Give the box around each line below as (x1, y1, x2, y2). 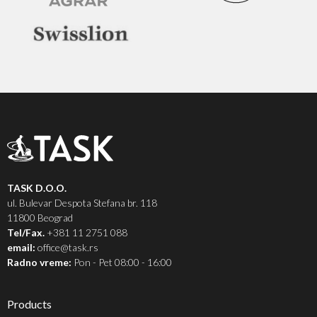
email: (7, 241, 35, 253)
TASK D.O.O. (7, 181, 67, 194)
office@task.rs (35, 241, 98, 253)
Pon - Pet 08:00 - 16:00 (71, 255, 172, 268)
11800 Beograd (7, 211, 73, 224)
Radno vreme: (7, 255, 71, 268)
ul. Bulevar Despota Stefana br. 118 (7, 196, 157, 209)
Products (7, 296, 52, 311)
